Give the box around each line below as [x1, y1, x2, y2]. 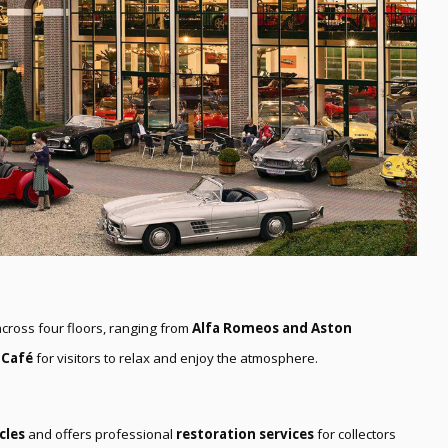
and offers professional [25, 424, 176, 443]
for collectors [314, 424, 396, 443]
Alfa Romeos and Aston [192, 318, 352, 337]
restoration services [176, 424, 314, 443]
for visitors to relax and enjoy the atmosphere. [33, 348, 318, 367]
